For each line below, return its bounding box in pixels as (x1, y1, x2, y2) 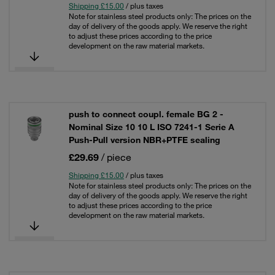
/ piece (101, 151, 131, 163)
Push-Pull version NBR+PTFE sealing (69, 134, 220, 145)
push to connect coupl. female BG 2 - (69, 109, 223, 120)
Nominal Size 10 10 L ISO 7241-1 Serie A (69, 122, 234, 133)
